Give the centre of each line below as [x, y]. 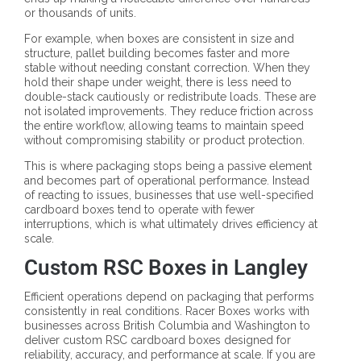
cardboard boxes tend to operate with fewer [139, 210]
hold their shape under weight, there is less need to [158, 83]
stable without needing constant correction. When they [167, 68]
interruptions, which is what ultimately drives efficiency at [171, 224]
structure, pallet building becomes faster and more [157, 54]
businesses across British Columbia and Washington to [167, 326]
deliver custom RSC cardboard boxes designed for [158, 340]
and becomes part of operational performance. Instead [167, 181]
